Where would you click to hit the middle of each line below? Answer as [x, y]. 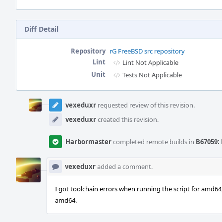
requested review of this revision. [145, 105]
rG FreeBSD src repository [147, 51]
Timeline [30, 104]
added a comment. [124, 166]
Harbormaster [88, 142]
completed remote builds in [154, 142]
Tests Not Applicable [152, 75]
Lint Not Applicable [150, 62]
